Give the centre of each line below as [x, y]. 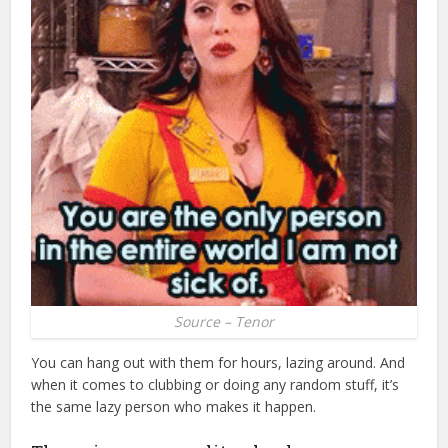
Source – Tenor [224, 322]
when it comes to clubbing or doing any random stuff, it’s [215, 385]
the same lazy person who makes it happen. [174, 407]
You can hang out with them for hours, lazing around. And [218, 363]
